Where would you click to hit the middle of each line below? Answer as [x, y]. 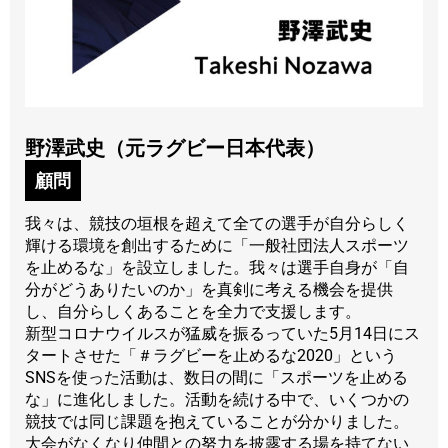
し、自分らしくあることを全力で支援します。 [193, 312]
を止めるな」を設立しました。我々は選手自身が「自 [217, 268]
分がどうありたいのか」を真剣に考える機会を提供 [209, 290]
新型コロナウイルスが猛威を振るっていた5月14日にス [222, 334]
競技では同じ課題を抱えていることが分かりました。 [217, 422]
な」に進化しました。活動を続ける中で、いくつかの [217, 400]
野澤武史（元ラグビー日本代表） [175, 148]
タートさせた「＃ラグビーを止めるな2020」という [211, 356]
